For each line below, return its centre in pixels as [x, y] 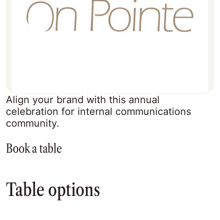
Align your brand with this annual [83, 100]
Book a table [34, 148]
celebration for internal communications [98, 111]
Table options [55, 190]
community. [33, 123]
